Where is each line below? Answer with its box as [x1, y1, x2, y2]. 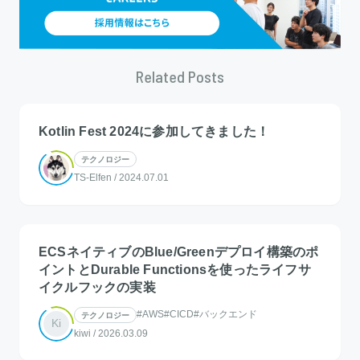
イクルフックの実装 [39, 280, 156, 294]
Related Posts [136, 66, 224, 86]
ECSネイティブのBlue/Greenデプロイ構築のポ [39, 244, 319, 259]
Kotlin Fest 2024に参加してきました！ [39, 124, 270, 138]
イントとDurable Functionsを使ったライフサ [39, 262, 311, 276]
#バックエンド [194, 308, 257, 320]
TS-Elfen [74, 171, 112, 183]
